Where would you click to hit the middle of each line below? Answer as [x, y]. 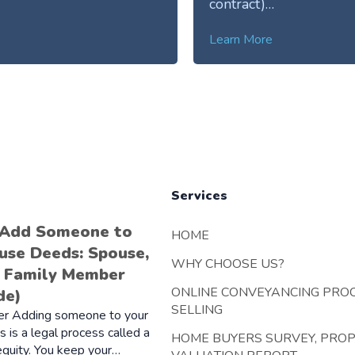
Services [199, 195]
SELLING [197, 310]
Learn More [241, 39]
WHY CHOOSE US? [227, 264]
